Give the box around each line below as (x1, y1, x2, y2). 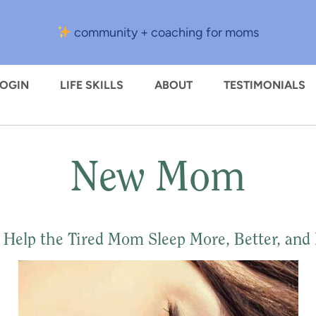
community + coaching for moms (71, 25, 260, 40)
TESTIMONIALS (224, 78, 305, 92)
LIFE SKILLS (60, 78, 123, 92)
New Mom (71, 159, 245, 201)
